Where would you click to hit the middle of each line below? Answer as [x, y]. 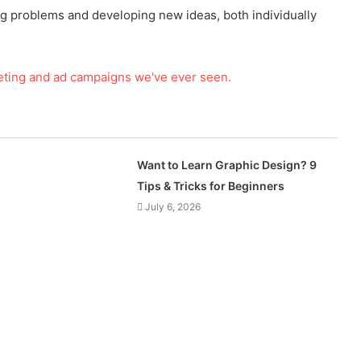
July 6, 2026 [173, 207]
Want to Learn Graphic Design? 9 [227, 165]
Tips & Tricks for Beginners [211, 186]
